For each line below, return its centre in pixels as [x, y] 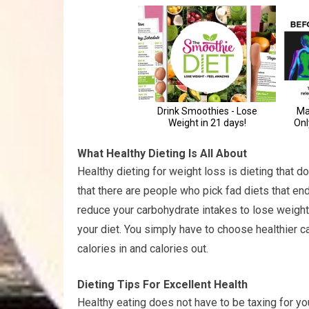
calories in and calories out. [143, 249]
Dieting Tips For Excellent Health [162, 285]
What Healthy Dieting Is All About [162, 153]
